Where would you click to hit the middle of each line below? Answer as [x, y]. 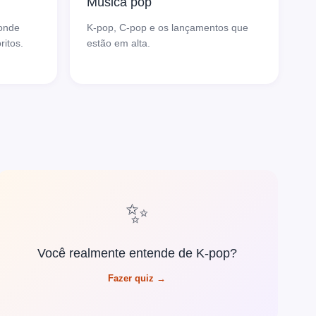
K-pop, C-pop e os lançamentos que [167, 28]
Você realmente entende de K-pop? [137, 253]
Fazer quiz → [137, 278]
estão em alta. [118, 43]
